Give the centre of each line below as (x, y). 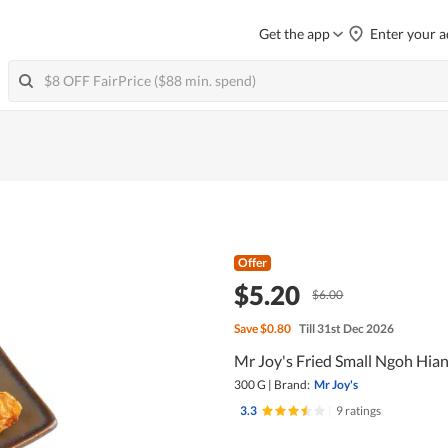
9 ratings (358, 410)
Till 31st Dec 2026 (346, 328)
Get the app (294, 33)
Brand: (291, 384)
